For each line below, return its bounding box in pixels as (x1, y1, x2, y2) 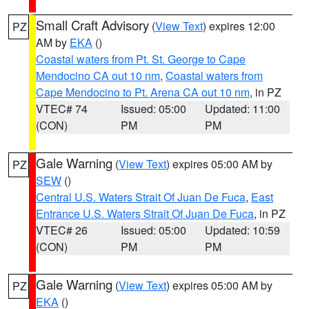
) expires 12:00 (203, 18, 275, 34)
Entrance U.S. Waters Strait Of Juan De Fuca (36, 206, 254, 221)
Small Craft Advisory (36, 16, 149, 34)
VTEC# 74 (36, 101, 88, 117)
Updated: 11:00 (205, 101, 281, 117)
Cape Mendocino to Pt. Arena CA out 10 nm (36, 84, 250, 100)
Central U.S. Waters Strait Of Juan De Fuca (36, 189, 246, 205)
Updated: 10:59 (205, 222, 281, 238)
